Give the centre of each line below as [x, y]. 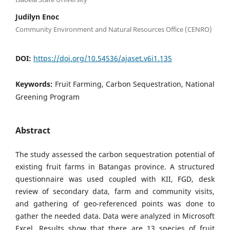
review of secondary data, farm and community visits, [115, 191]
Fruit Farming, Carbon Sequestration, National [135, 84]
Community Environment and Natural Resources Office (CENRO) [114, 29]
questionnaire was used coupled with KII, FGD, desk [115, 179]
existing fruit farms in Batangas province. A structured [115, 167]
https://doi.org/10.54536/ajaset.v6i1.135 [103, 58]
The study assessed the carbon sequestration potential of [115, 155]
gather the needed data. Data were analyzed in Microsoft [115, 216]
